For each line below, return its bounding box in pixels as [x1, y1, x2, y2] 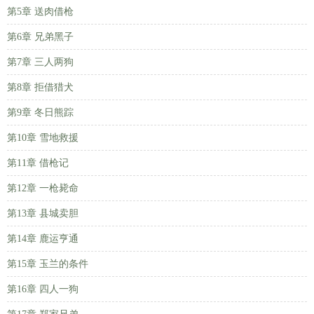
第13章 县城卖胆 [7, 208, 78, 219]
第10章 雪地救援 [7, 132, 78, 143]
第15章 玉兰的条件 [7, 259, 88, 269]
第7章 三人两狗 [7, 57, 74, 67]
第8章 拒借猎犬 [7, 82, 74, 93]
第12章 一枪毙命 [7, 183, 78, 193]
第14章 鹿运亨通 [7, 233, 78, 244]
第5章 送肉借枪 [7, 6, 74, 17]
